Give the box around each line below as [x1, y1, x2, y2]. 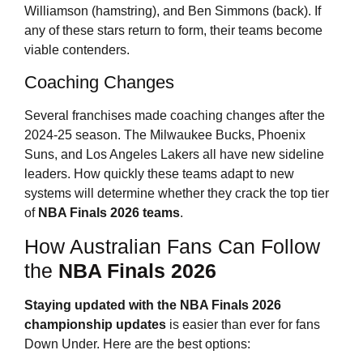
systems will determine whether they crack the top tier [24, 186, 329, 200]
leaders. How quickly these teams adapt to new [24, 166, 294, 181]
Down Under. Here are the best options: [24, 337, 250, 352]
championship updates [24, 318, 166, 332]
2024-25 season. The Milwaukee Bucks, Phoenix [24, 127, 305, 142]
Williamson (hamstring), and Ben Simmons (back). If [24, 4, 321, 19]
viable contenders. [24, 43, 130, 58]
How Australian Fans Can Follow [24, 235, 320, 258]
